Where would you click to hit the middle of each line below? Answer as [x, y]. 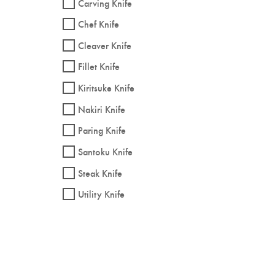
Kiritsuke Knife [106, 87]
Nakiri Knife [102, 109]
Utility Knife [101, 194]
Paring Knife [102, 130]
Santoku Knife [105, 151]
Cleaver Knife [105, 45]
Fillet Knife [99, 66]
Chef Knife [99, 24]
